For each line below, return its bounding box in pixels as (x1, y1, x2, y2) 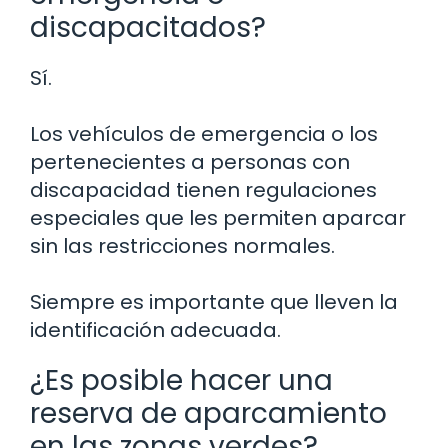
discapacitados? (30, 7, 266, 47)
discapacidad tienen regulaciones (30, 175, 377, 204)
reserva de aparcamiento (30, 393, 387, 433)
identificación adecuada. (30, 315, 281, 344)
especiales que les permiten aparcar (30, 203, 406, 232)
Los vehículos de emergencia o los (30, 119, 378, 148)
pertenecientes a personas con (30, 147, 350, 176)
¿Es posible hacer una (30, 360, 333, 400)
